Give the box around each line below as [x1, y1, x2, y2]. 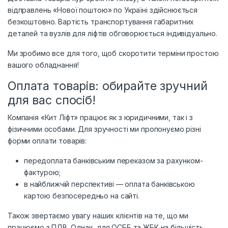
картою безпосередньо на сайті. [24, 191, 139, 201]
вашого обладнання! [8, 61, 79, 70]
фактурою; [24, 168, 61, 177]
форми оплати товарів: [8, 136, 87, 146]
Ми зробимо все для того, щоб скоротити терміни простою [8, 49, 219, 58]
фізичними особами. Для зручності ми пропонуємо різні [8, 125, 201, 134]
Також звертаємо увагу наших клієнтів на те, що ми [8, 211, 189, 220]
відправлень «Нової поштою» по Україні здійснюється [8, 6, 197, 15]
